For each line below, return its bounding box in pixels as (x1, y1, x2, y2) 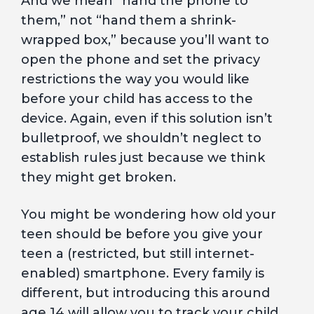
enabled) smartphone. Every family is (21, 266, 264, 281)
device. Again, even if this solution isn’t (21, 111, 273, 126)
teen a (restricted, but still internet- (21, 246, 254, 261)
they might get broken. (21, 170, 176, 185)
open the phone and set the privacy (21, 52, 260, 67)
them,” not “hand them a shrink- (21, 13, 236, 28)
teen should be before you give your (21, 226, 263, 242)
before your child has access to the (21, 91, 253, 107)
